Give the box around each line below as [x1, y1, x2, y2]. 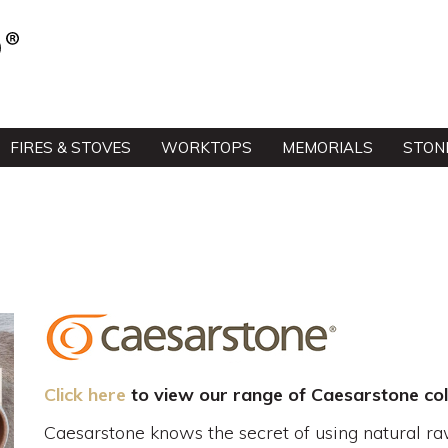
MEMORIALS [282, 138, 373, 157]
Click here [43, 383, 126, 406]
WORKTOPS [161, 138, 252, 157]
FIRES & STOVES [10, 138, 131, 157]
